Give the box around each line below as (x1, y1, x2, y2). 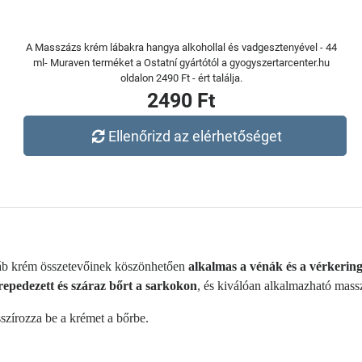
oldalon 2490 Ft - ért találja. (120, 72, 242, 84)
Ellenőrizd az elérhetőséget (108, 127, 283, 145)
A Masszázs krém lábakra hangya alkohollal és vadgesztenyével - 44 (25, 41, 337, 53)
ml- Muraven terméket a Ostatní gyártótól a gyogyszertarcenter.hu (32, 57, 330, 69)
